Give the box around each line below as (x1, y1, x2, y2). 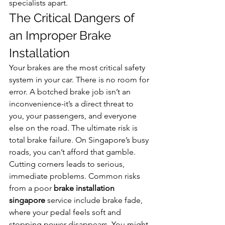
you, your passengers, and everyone (9, 110, 139, 121)
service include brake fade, (45, 195, 145, 205)
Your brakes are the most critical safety (9, 62, 147, 72)
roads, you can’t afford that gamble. (9, 147, 136, 157)
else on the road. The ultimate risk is (9, 123, 140, 133)
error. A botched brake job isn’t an (9, 86, 133, 96)
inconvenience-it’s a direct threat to (9, 98, 136, 108)
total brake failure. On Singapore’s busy (9, 135, 151, 145)
